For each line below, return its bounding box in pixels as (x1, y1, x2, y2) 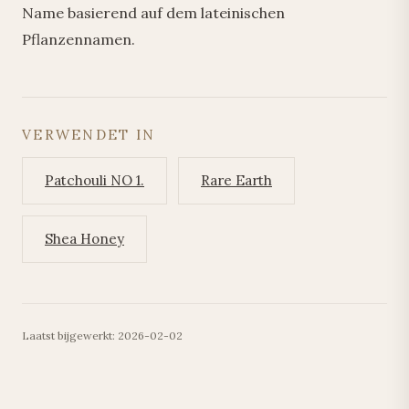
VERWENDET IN (22, 126, 156, 143)
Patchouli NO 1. (45, 172, 144, 189)
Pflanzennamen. (22, 30, 135, 48)
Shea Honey (45, 230, 124, 247)
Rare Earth (201, 172, 272, 189)
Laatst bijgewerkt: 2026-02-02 (22, 329, 183, 342)
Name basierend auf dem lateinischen (22, 4, 285, 22)
